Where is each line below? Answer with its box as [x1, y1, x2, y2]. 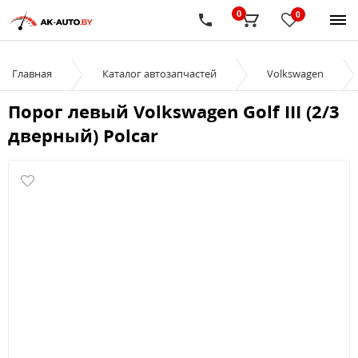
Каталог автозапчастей [102, 66, 217, 81]
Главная [12, 66, 52, 81]
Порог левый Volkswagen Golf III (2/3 [8, 99, 340, 123]
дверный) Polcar [8, 123, 158, 147]
